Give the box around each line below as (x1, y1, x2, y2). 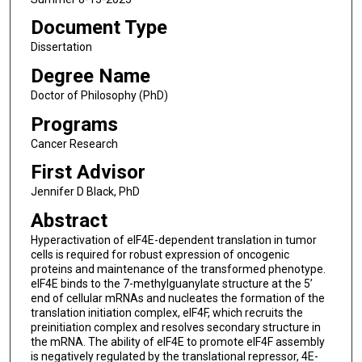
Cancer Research (30, 137, 118, 150)
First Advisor (30, 161, 145, 184)
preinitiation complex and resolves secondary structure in (30, 320, 321, 334)
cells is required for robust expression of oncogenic (30, 247, 289, 261)
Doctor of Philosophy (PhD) (30, 88, 168, 102)
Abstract (30, 208, 107, 232)
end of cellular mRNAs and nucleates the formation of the (30, 291, 325, 305)
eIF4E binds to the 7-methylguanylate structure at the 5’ (30, 276, 313, 290)
